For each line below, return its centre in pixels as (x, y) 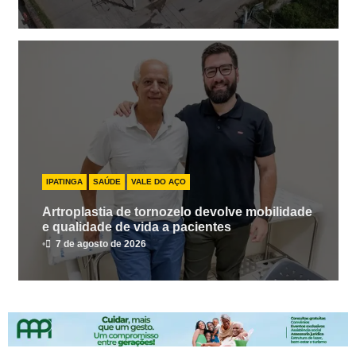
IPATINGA (64, 182)
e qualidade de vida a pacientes (136, 227)
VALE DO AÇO (158, 182)
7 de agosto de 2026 (101, 244)
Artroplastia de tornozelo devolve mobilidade (177, 212)
